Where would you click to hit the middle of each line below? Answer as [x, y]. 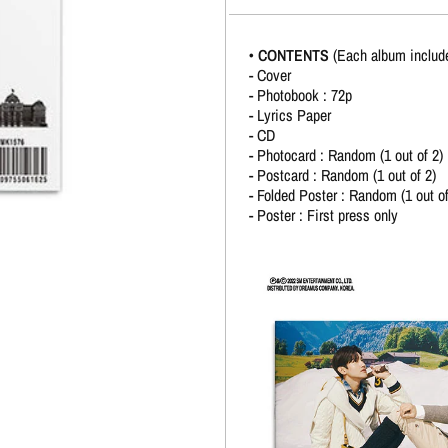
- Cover [269, 74]
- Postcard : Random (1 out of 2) [342, 174]
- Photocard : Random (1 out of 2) [345, 154]
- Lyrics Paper [289, 114]
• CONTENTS [288, 54]
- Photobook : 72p [300, 94]
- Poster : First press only [323, 214]
